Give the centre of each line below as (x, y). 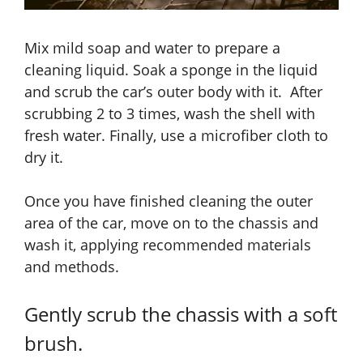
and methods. (72, 267)
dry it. (44, 158)
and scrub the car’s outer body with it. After (173, 92)
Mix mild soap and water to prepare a (152, 48)
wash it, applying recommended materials (168, 245)
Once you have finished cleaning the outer (169, 201)
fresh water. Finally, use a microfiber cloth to (176, 136)
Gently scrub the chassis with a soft (181, 314)
